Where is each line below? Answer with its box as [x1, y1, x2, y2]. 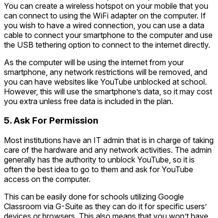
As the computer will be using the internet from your [4, 57, 184, 67]
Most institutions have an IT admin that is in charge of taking [4, 135, 214, 145]
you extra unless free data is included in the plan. [4, 96, 173, 106]
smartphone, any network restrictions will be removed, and [4, 67, 207, 77]
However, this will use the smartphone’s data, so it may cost [4, 86, 212, 96]
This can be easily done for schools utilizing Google [4, 192, 184, 202]
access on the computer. [4, 174, 91, 184]
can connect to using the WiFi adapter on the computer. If [4, 10, 206, 20]
